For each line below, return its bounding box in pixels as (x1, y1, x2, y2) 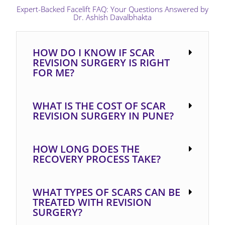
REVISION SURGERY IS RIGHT (33, 55, 170, 69)
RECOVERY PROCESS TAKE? (33, 152, 161, 166)
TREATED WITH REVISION (33, 195, 152, 209)
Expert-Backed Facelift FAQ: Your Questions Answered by (17, 4, 208, 14)
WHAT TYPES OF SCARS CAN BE (33, 185, 181, 199)
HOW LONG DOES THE (33, 142, 140, 156)
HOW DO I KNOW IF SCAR (33, 45, 155, 59)
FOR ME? (33, 65, 75, 79)
